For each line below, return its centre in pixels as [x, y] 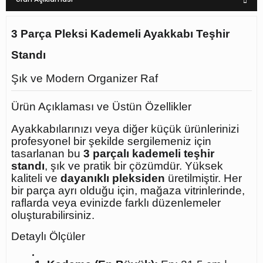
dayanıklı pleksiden [113, 178]
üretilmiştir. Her [203, 178]
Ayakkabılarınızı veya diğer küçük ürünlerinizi [125, 129]
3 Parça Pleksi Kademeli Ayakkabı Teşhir [120, 34]
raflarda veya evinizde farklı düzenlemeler [116, 203]
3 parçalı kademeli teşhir [149, 154]
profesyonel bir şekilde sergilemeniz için [111, 141]
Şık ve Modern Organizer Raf [85, 78]
